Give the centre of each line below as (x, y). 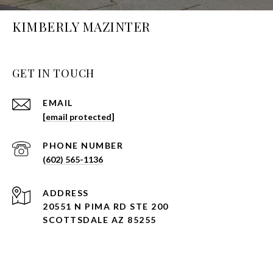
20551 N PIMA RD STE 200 (106, 207)
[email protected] (79, 117)
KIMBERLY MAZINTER (81, 27)
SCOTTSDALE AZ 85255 (100, 220)
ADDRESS (66, 193)
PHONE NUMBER (83, 146)
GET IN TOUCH (53, 73)
